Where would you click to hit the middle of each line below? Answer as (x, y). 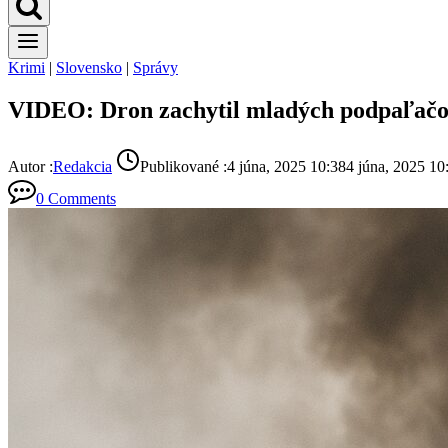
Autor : (30, 166)
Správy (155, 67)
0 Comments (76, 198)
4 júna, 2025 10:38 (286, 166)
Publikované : (183, 166)
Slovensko (89, 67)
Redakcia (82, 166)
